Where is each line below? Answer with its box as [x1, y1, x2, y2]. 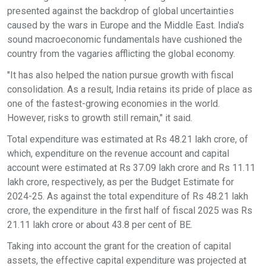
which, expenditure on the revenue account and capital [7, 148, 229, 159]
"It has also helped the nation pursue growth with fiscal [7, 69, 233, 81]
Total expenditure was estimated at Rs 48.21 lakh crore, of [7, 134, 248, 145]
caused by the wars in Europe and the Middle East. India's [7, 20, 244, 31]
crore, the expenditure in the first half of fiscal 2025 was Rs [7, 205, 252, 216]
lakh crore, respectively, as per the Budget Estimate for [7, 176, 234, 188]
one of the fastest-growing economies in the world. [7, 98, 220, 109]
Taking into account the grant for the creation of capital [7, 240, 231, 252]
